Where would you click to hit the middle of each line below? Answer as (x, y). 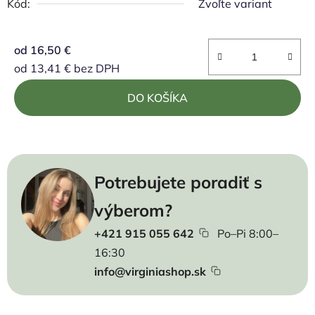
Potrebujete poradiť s (178, 182)
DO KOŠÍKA (157, 98)
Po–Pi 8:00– (247, 233)
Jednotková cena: (58, 90)
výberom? (133, 210)
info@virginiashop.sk (150, 271)
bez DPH (95, 68)
